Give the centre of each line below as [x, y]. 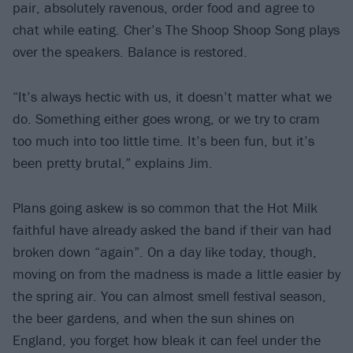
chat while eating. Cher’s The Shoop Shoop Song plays [176, 30]
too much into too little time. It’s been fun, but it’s [163, 140]
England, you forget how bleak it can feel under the [167, 340]
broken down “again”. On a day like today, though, [165, 251]
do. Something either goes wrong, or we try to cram [166, 118]
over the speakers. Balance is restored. [130, 52]
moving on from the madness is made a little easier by [176, 273]
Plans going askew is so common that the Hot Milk [165, 207]
